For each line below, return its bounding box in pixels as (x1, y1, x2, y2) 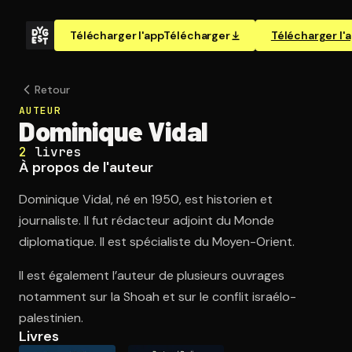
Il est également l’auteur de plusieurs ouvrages (19, 267, 284, 284)
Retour (35, 82, 70, 97)
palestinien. (19, 310, 83, 326)
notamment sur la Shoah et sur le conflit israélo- (19, 288, 296, 305)
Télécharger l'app (70, 28, 164, 42)
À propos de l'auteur (19, 158, 153, 177)
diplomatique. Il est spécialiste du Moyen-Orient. (19, 233, 295, 250)
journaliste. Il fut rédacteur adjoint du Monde (19, 212, 274, 229)
